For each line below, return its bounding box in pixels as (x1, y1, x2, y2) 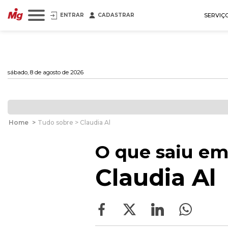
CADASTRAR (98, 12, 134, 18)
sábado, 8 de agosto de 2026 (8, 69, 83, 76)
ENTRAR (60, 12, 84, 18)
